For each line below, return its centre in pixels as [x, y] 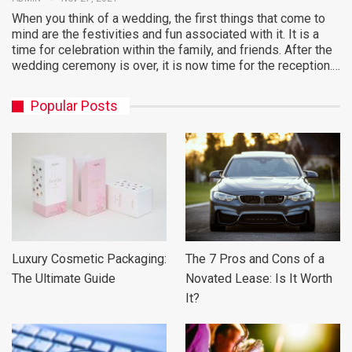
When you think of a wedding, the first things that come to [169, 19]
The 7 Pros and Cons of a [255, 259]
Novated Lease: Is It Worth [259, 279]
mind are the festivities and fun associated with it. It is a [165, 35]
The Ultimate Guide [64, 279]
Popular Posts [74, 106]
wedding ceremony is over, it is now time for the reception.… [176, 66]
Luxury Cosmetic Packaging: [89, 259]
